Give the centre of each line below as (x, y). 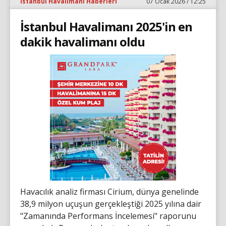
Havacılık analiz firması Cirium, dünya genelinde (109, 191)
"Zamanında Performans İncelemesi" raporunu (108, 216)
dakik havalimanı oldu (82, 41)
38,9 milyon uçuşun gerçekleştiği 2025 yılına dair (111, 204)
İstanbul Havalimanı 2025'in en (106, 26)
